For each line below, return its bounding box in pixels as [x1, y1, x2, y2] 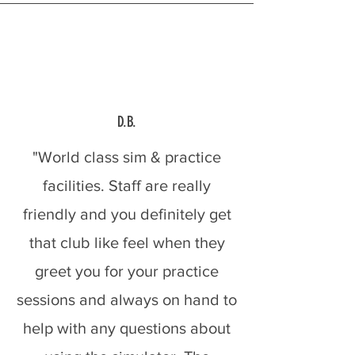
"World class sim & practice [32, 148, 221, 166]
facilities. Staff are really [43, 177, 211, 194]
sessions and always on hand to [17, 291, 237, 308]
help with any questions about [23, 319, 231, 337]
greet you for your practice [35, 262, 219, 280]
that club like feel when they [29, 234, 225, 251]
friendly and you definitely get [22, 205, 231, 223]
